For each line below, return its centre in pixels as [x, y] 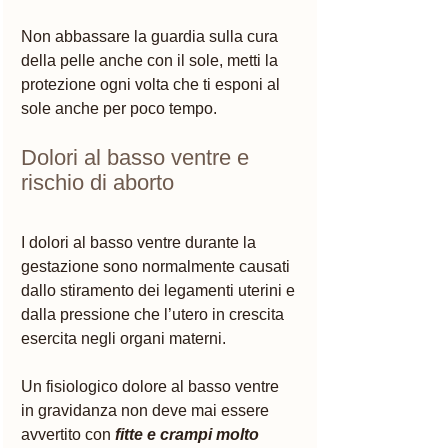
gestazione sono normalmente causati [157, 266]
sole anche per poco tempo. [119, 108]
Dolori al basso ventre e [138, 157]
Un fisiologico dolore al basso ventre [152, 386]
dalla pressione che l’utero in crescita [154, 314]
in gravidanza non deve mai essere [147, 410]
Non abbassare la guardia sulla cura [151, 36]
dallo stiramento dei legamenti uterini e [160, 290]
